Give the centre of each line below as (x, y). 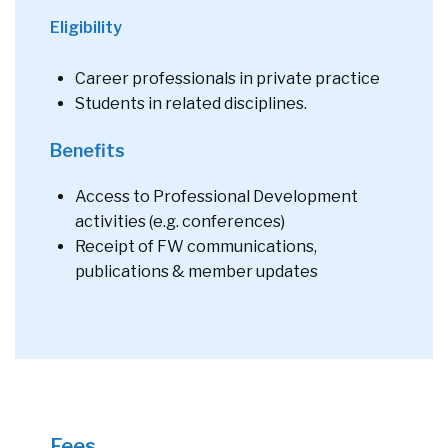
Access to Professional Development (216, 196)
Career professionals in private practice (228, 78)
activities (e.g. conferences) (181, 221)
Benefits (87, 150)
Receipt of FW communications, (196, 246)
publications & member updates (197, 271)
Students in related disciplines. (192, 103)
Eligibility (86, 27)
